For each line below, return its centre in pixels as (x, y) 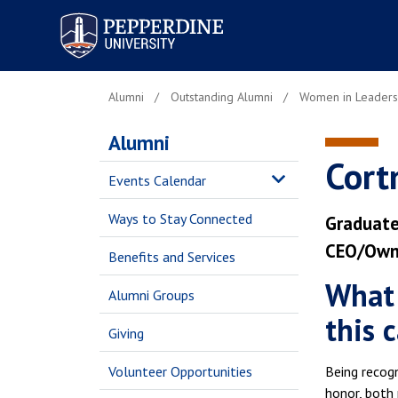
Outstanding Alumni (222, 97)
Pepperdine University (121, 16)
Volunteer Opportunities (180, 371)
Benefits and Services (172, 257)
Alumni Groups (151, 295)
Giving (126, 333)
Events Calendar (157, 180)
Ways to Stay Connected (180, 219)
